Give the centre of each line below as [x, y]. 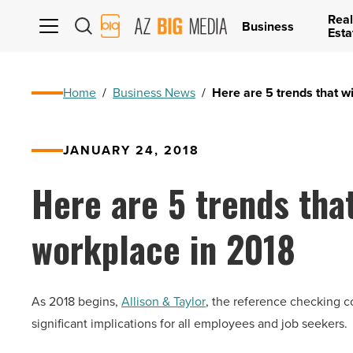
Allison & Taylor [163, 301]
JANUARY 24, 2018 [131, 150]
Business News [154, 93]
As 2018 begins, [76, 301]
